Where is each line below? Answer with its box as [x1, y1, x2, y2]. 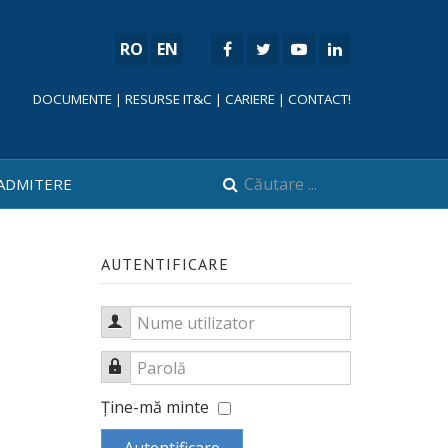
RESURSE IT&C [125, 90, 212, 108]
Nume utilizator [125, 310, 243, 333]
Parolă [125, 355, 174, 378]
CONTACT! [288, 90, 351, 108]
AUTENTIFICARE [101, 254, 229, 275]
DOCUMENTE [33, 90, 112, 108]
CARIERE [225, 90, 275, 108]
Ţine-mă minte [101, 395, 209, 418]
